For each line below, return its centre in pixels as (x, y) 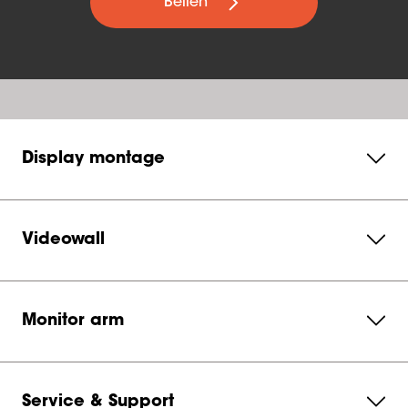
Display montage (93, 159)
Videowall (63, 240)
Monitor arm (73, 321)
